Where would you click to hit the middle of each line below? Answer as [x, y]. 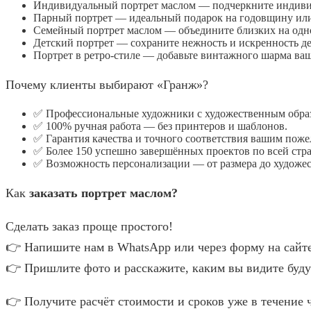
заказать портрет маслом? [103, 193]
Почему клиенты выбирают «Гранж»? [107, 84]
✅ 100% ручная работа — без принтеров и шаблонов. [160, 126]
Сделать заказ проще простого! [89, 226]
